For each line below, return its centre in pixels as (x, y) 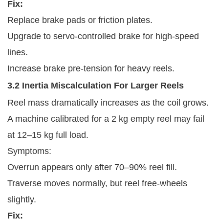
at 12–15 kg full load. (48, 135)
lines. (18, 52)
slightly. (22, 199)
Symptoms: (29, 151)
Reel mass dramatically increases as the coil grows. (108, 102)
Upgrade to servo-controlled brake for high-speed (103, 36)
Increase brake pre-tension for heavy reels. (91, 68)
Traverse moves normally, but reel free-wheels (97, 183)
